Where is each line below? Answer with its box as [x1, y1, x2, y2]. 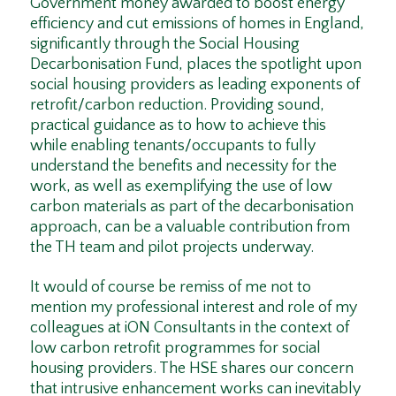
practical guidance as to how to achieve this [29, 116, 326, 134]
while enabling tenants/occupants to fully [29, 136, 316, 155]
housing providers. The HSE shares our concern [29, 359, 354, 377]
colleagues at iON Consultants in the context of [29, 318, 349, 337]
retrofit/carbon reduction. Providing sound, [29, 95, 324, 114]
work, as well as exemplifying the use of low [29, 177, 332, 195]
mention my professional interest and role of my [29, 298, 357, 316]
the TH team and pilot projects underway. [29, 238, 314, 256]
